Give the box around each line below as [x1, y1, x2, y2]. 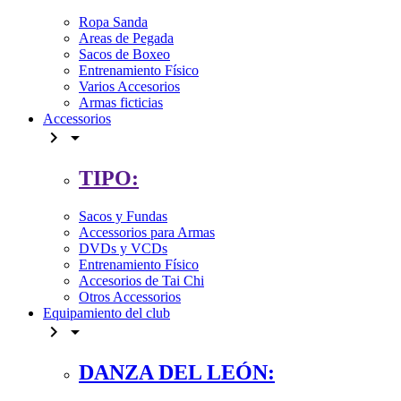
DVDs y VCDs [79, 240, 167, 256]
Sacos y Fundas [79, 208, 167, 224]
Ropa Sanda [79, 14, 148, 30]
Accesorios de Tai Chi [79, 272, 204, 288]
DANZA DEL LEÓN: [79, 360, 275, 384]
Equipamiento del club [43, 304, 170, 320]
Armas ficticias [79, 95, 163, 111]
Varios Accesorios [79, 79, 180, 95]
